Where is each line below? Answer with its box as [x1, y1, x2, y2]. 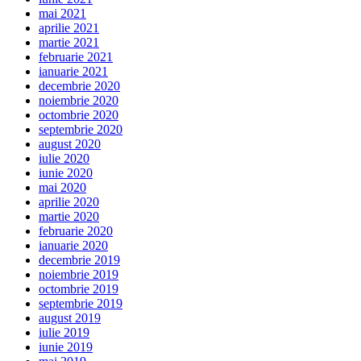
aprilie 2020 [39, 195, 99, 210]
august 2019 [39, 311, 101, 326]
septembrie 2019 [39, 297, 122, 311]
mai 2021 [39, 6, 86, 21]
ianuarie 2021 [39, 64, 108, 79]
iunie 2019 [39, 340, 93, 355]
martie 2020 [39, 210, 99, 224]
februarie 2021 [39, 50, 113, 64]
